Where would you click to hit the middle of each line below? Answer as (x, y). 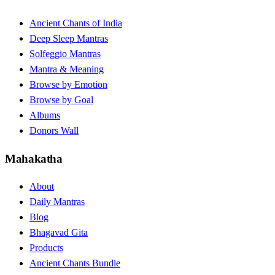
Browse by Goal (61, 100)
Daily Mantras (57, 202)
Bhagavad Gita (59, 233)
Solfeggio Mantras (65, 54)
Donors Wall (54, 130)
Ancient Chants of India (76, 23)
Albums (45, 115)
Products (46, 248)
